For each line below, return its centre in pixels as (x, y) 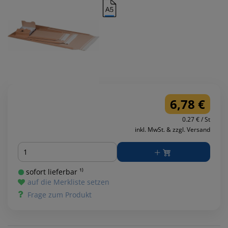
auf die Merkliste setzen (68, 182)
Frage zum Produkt (60, 195)
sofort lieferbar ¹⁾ (54, 172)
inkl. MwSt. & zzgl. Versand (173, 130)
